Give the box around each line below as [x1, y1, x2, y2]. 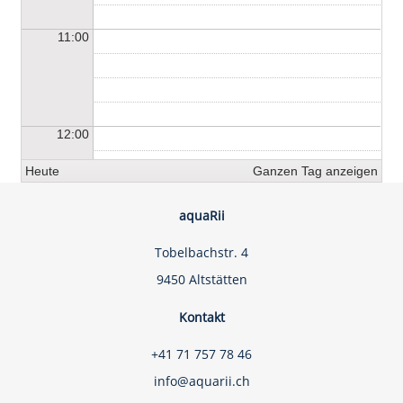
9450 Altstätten [156, 271, 247, 288]
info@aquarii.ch [153, 372, 250, 390]
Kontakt [178, 309, 225, 326]
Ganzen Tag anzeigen [252, 164, 378, 178]
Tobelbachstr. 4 [155, 244, 248, 261]
